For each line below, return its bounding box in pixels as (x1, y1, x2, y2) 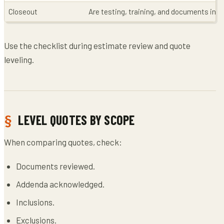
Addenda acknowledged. (16, 178, 104, 189)
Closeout (8, 6, 37, 16)
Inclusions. (16, 196, 54, 207)
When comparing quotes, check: (4, 136, 122, 147)
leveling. (4, 54, 34, 64)
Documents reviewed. (16, 160, 95, 171)
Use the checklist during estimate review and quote (4, 40, 190, 50)
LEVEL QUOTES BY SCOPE (18, 111, 135, 127)
